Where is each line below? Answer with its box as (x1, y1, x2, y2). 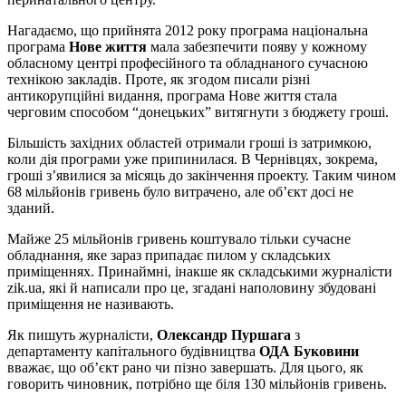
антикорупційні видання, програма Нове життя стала (7, 87, 337, 103)
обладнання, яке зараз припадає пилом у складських (7, 246, 331, 263)
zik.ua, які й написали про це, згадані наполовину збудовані (7, 279, 376, 295)
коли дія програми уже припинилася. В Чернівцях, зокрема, (7, 150, 378, 167)
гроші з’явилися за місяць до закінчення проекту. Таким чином (7, 167, 396, 183)
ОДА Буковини (259, 343, 359, 359)
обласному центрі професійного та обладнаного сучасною (7, 54, 368, 71)
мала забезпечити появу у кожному (147, 38, 367, 54)
